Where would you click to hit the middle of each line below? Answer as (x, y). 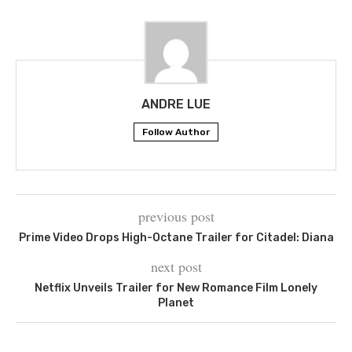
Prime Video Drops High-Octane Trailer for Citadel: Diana (176, 237)
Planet (176, 302)
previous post (176, 216)
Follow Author (176, 132)
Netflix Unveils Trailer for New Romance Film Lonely (176, 288)
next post (176, 266)
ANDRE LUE (176, 104)
